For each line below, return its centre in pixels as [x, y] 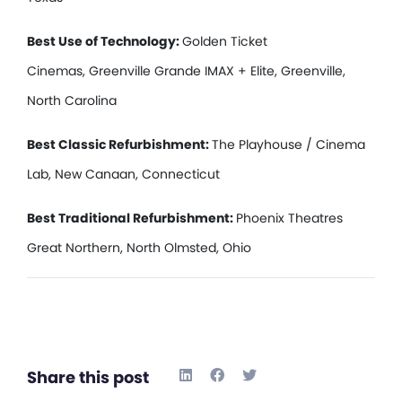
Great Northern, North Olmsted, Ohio [139, 247]
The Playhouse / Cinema [288, 144]
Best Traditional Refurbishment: [131, 218]
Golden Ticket [225, 41]
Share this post [88, 377]
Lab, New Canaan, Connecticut [123, 174]
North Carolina [72, 100]
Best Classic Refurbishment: [119, 144]
